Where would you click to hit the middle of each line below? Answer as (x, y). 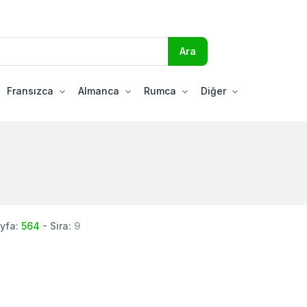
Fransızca (30, 90)
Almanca (99, 90)
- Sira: (57, 225)
